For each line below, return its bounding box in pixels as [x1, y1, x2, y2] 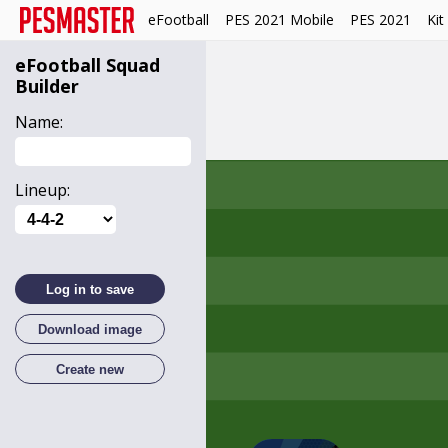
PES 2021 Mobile [225, 10, 334, 29]
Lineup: [15, 179, 70, 201]
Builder [15, 74, 79, 98]
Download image [38, 321, 142, 337]
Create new [56, 361, 124, 377]
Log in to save [46, 281, 134, 297]
